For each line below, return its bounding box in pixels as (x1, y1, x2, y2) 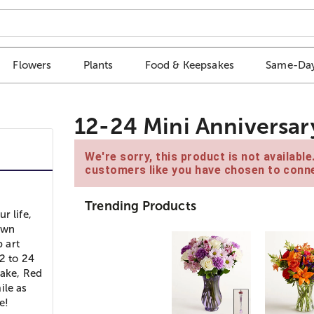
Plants (83, 59, 114, 71)
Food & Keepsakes (144, 59, 235, 71)
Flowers (13, 59, 52, 71)
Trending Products (85, 198, 196, 213)
